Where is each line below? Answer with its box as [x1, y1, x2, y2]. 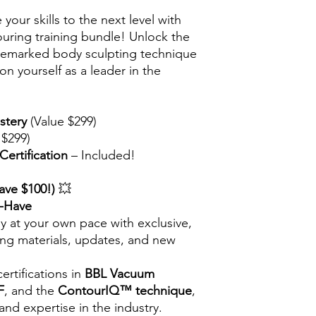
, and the [4, 283, 58, 298]
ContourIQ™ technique [58, 283, 192, 298]
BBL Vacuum [85, 266, 154, 281]
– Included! [68, 147, 135, 163]
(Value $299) [27, 114, 97, 129]
